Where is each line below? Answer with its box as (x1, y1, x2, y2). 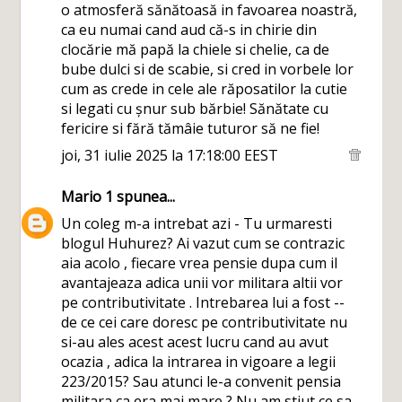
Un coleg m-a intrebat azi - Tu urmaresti (61, 214, 333, 233)
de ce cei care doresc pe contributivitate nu (61, 312, 348, 332)
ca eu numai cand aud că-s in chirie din (61, 20, 318, 39)
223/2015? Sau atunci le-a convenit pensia (61, 371, 342, 391)
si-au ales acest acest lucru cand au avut (61, 332, 329, 352)
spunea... (113, 187, 176, 206)
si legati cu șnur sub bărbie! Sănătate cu (61, 99, 329, 118)
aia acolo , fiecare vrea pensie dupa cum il (61, 253, 338, 273)
